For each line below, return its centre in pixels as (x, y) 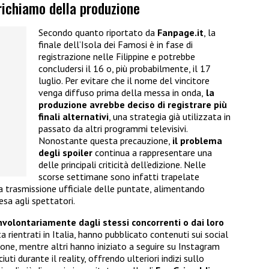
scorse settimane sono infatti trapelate (119, 177)
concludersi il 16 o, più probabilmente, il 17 (124, 69)
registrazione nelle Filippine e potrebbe (117, 57)
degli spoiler (65, 153)
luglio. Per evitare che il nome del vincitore (124, 81)
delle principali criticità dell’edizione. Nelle (122, 165)
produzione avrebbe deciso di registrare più (133, 105)
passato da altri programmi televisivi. (113, 129)
